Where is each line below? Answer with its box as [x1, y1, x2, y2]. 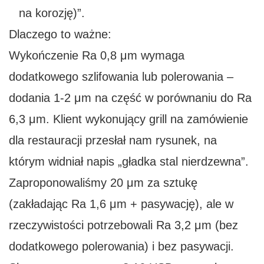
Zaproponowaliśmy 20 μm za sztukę [9, 176, 197, 190]
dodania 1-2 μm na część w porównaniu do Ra [9, 91, 252, 105]
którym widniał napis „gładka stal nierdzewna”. [9, 155, 249, 169]
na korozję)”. [18, 6, 85, 20]
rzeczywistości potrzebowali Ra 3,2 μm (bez [9, 219, 238, 232]
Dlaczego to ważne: [9, 28, 111, 41]
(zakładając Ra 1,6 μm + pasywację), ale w [9, 197, 233, 211]
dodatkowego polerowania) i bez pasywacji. [9, 240, 234, 253]
